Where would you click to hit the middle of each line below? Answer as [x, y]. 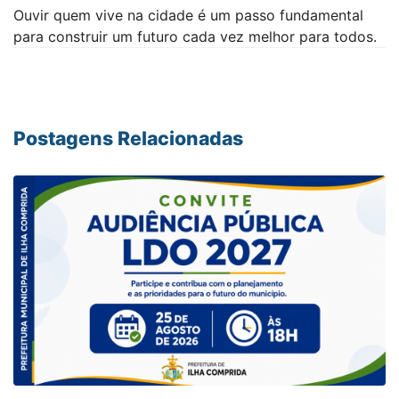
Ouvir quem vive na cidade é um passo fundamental [188, 15]
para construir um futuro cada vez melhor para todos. [195, 36]
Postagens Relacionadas [128, 138]
